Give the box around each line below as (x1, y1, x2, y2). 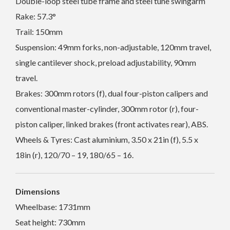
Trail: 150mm (15, 26, 63, 36)
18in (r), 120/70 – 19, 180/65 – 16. (15, 149, 133, 160)
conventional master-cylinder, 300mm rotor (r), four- (15, 103, 199, 113)
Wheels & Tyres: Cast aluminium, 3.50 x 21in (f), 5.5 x (15, 134, 198, 144)
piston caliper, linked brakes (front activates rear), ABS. (15, 119, 208, 129)
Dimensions (15, 186, 60, 196)
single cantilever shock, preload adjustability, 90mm (15, 57, 196, 67)
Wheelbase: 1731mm (15, 201, 90, 212)
